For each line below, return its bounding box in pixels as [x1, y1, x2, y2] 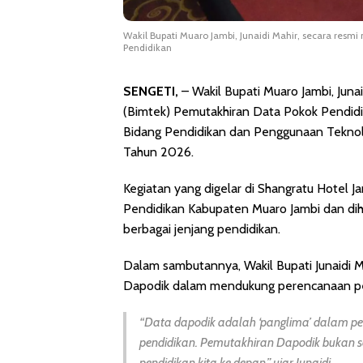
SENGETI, [123, 83, 178, 99]
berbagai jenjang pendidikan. [123, 220, 280, 237]
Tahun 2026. [123, 143, 194, 160]
